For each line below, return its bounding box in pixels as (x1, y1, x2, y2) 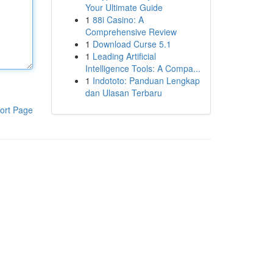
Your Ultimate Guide (85, 1, 163, 13)
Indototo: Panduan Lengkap (92, 74, 200, 87)
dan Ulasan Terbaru (85, 87, 162, 99)
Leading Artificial (92, 50, 156, 62)
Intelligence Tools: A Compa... (85, 62, 200, 74)
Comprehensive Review (85, 26, 177, 38)
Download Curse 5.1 (92, 38, 171, 50)
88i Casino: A (92, 13, 144, 26)
